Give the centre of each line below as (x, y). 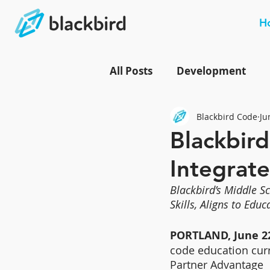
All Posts (131, 71)
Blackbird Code (227, 116)
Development (211, 71)
